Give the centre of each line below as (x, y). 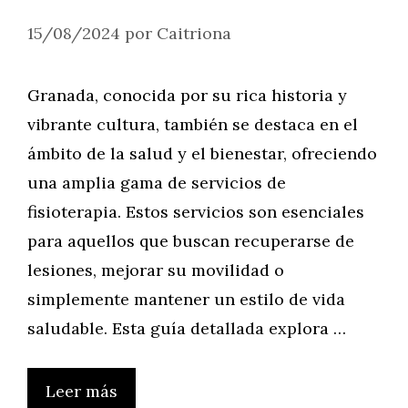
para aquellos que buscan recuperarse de (191, 241)
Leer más (82, 391)
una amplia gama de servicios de (157, 183)
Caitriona (194, 33)
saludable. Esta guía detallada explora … (187, 328)
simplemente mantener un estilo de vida (186, 299)
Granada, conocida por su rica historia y (187, 95)
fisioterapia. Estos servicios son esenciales (196, 212)
